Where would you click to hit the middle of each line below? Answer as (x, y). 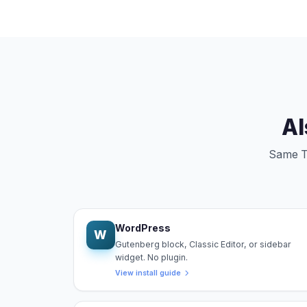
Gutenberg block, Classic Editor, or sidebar (203, 244)
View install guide (148, 273)
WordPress (143, 228)
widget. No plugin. (151, 257)
